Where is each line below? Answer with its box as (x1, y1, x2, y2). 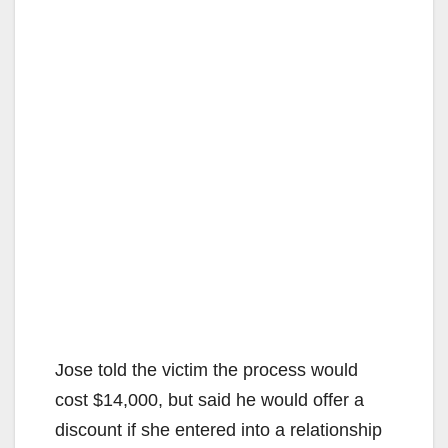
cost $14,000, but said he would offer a (55, 389, 364, 410)
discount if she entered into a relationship (55, 419, 382, 440)
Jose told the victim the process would (55, 359, 358, 380)
